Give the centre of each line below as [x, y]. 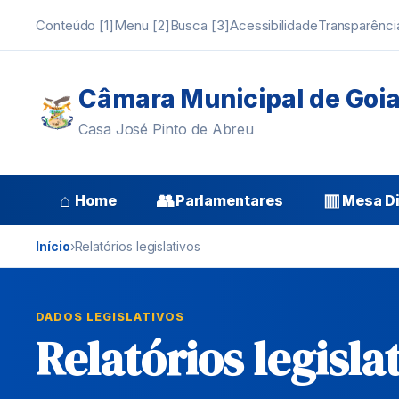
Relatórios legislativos [137, 246]
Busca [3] [199, 25]
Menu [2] [142, 25]
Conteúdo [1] [75, 25]
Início [53, 246]
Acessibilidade [273, 25]
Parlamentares [229, 200]
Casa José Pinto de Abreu [167, 129]
